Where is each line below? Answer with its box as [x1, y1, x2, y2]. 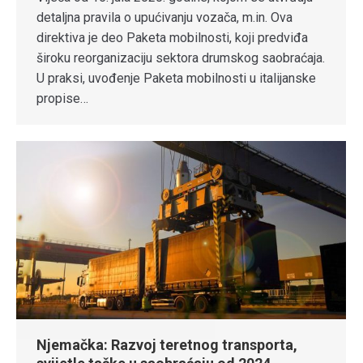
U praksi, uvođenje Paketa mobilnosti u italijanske [36, 70, 316, 87]
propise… [36, 91, 88, 107]
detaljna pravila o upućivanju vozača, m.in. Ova [36, 10, 293, 26]
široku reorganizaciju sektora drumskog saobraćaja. [36, 50, 325, 66]
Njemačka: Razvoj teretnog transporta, [36, 336, 297, 354]
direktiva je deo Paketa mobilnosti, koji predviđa [36, 30, 308, 46]
